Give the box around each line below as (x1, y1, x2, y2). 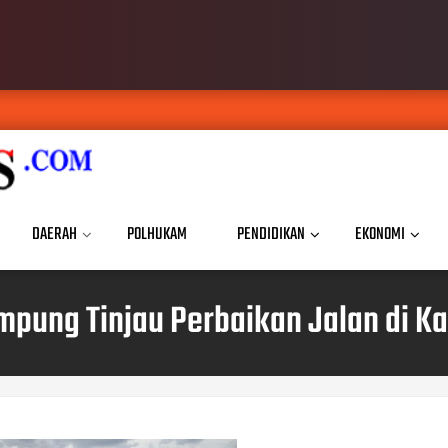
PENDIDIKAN (237, 221, 305, 248)
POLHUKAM (127, 221, 187, 248)
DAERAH (32, 221, 77, 248)
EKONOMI (355, 221, 405, 248)
